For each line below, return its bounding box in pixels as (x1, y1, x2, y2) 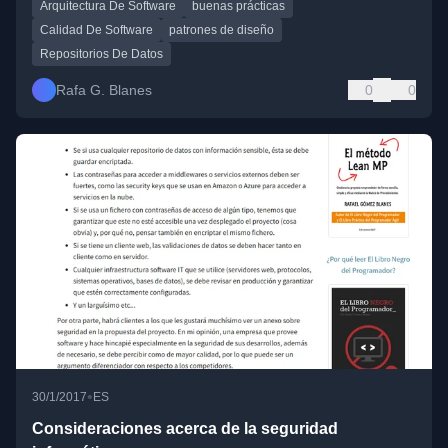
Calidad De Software (40, 23, 153, 38)
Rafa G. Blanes (56, 82, 152, 99)
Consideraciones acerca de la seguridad (32, 419, 338, 437)
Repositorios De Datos (40, 47, 163, 62)
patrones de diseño (169, 23, 274, 38)
